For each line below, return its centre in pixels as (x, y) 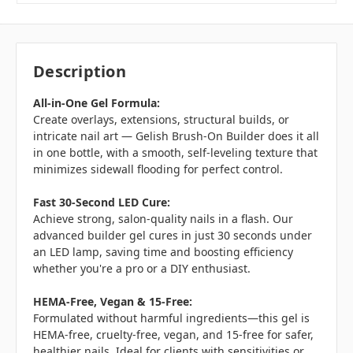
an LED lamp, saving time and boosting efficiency (163, 252)
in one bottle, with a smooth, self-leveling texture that (175, 153)
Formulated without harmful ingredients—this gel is (171, 318)
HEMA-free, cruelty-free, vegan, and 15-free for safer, (173, 335)
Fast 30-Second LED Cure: (102, 203)
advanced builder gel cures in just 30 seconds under (173, 236)
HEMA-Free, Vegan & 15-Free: (113, 302)
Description (80, 72)
